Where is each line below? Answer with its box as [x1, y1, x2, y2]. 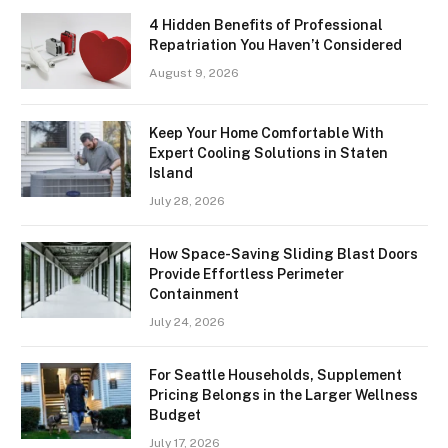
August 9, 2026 [149, 65, 239, 80]
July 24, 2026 [149, 314, 225, 329]
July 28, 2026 [149, 193, 225, 208]
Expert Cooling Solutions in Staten [149, 144, 388, 161]
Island [149, 164, 193, 181]
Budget [149, 406, 201, 423]
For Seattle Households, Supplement [149, 366, 402, 383]
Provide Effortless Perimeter [149, 265, 344, 282]
